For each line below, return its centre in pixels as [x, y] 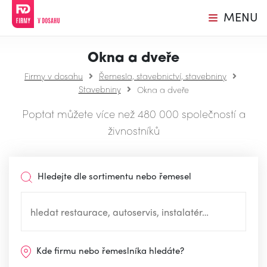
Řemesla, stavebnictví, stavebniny [163, 76]
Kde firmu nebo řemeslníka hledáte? [109, 251]
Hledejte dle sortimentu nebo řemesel [114, 176]
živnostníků [133, 130]
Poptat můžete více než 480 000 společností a [133, 114]
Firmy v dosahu [54, 76]
